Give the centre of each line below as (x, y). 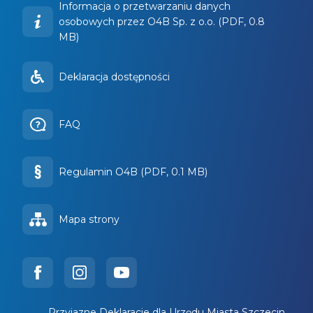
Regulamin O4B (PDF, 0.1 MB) (133, 172)
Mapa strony (89, 220)
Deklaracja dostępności (114, 77)
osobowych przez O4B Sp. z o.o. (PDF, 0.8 (162, 22)
